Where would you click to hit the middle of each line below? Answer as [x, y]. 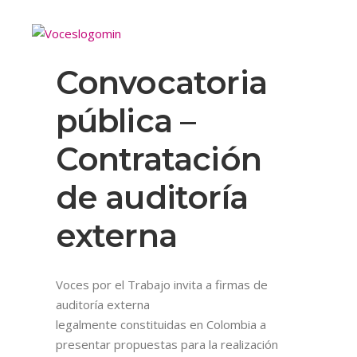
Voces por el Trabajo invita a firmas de [161, 284]
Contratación [159, 159]
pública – [126, 120]
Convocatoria [161, 82]
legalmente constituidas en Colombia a [161, 324]
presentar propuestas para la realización [167, 344]
